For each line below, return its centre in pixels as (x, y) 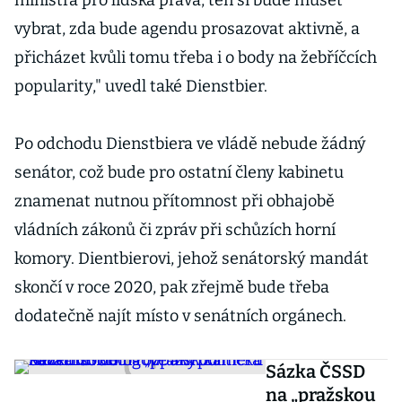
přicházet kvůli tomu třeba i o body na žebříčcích (196, 57)
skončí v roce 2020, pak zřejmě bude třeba (172, 287)
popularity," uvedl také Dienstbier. (141, 86)
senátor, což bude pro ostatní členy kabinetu (179, 172)
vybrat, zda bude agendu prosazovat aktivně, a (187, 29)
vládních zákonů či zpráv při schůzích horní (175, 230)
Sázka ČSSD (316, 371)
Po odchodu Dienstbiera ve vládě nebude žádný (190, 144)
